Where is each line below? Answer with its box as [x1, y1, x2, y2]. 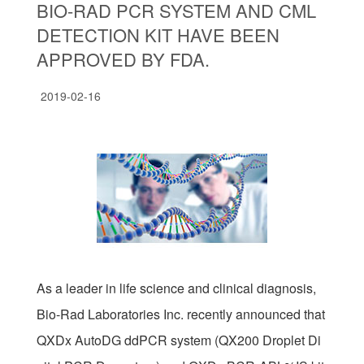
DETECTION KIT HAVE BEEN [37, 22, 279, 47]
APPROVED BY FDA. [37, 46, 210, 71]
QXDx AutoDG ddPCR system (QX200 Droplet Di [37, 331, 321, 349]
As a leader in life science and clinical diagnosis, [37, 279, 316, 297]
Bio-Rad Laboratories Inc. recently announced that [37, 305, 325, 323]
